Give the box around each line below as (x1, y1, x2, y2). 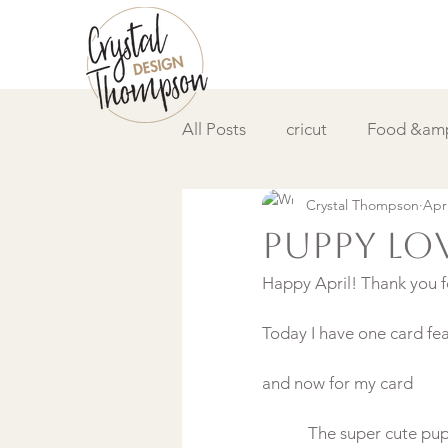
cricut (286, 118, 327, 139)
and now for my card (262, 373, 413, 393)
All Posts (182, 118, 246, 139)
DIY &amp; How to (222, 198, 360, 219)
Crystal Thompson (306, 195, 419, 214)
